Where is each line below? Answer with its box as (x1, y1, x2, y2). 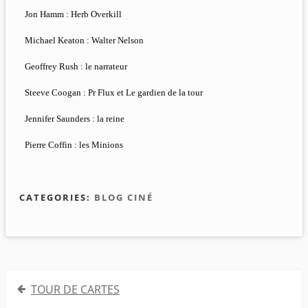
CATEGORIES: (19, 191, 94, 204)
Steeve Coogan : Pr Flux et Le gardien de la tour (25, 87, 203, 98)
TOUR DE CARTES (31, 282, 120, 298)
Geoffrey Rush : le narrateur (25, 61, 127, 72)
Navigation (5, 269, 87, 293)
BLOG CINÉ (94, 191, 153, 204)
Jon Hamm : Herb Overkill (25, 9, 122, 20)
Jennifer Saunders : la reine (25, 113, 124, 124)
